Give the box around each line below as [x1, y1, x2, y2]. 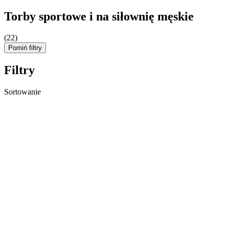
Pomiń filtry [8, 44, 42, 52]
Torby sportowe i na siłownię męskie [4, 9, 194, 23]
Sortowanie [4, 87, 41, 97]
